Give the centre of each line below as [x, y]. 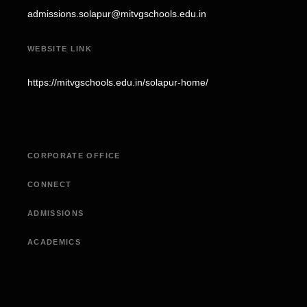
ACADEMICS [54, 242]
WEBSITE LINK [60, 48]
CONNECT [50, 184]
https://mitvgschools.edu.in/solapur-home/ [118, 83]
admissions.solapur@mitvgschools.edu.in [117, 14]
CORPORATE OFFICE [74, 155]
